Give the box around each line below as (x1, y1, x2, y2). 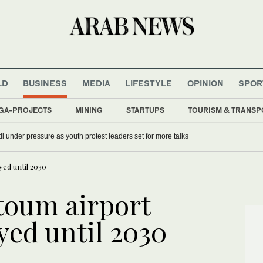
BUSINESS (23, 77, 68, 88)
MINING (75, 105, 103, 114)
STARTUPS (126, 105, 164, 114)
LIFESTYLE (125, 77, 173, 88)
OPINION (187, 77, 224, 88)
